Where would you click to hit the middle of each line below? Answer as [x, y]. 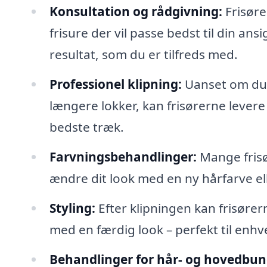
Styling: [72, 208]
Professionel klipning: [115, 84]
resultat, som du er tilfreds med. [143, 55]
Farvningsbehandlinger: [123, 156]
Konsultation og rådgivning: [136, 12]
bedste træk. [86, 127]
